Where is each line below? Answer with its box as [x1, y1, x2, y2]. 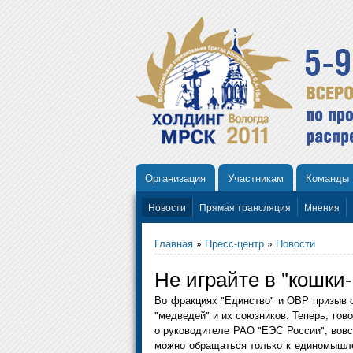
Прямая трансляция [199, 200, 291, 214]
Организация [145, 169, 206, 185]
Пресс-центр [205, 235, 264, 251]
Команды [306, 169, 349, 185]
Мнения [304, 200, 340, 214]
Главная [154, 235, 193, 251]
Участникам [228, 169, 284, 185]
